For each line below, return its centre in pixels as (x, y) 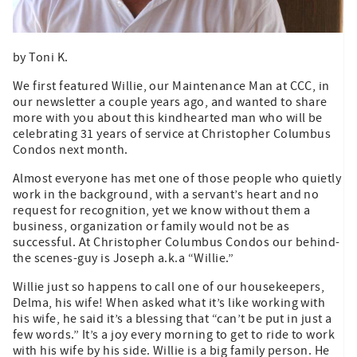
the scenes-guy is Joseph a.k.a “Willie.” (124, 258)
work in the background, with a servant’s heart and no (166, 194)
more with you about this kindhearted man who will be (168, 118)
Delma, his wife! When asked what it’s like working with (169, 302)
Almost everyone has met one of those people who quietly (177, 178)
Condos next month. (71, 149)
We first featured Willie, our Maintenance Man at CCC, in (171, 86)
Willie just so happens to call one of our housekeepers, (169, 286)
